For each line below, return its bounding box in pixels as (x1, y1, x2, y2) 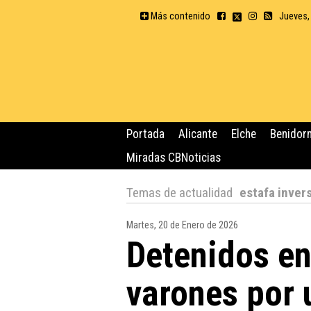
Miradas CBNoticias (126, 150, 221, 165)
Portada (126, 126, 165, 141)
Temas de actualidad (126, 184, 233, 201)
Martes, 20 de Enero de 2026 (126, 219, 238, 231)
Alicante (178, 126, 217, 141)
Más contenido (149, 10, 210, 22)
